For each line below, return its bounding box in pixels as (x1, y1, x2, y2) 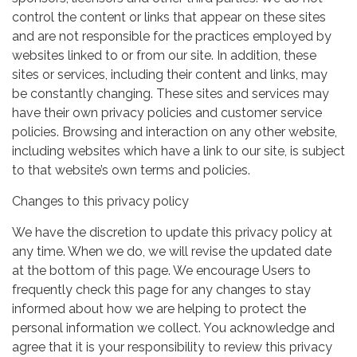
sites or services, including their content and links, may (12, 66, 328, 82)
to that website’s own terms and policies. (12, 162, 250, 178)
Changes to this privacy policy (12, 193, 189, 209)
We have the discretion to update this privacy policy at (12, 224, 332, 240)
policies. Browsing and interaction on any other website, (12, 124, 337, 139)
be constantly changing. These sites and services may (12, 85, 329, 101)
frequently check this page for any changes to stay (12, 281, 311, 297)
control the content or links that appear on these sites (12, 9, 326, 25)
